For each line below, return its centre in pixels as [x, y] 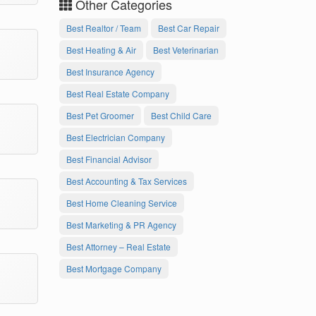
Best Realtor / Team [103, 28]
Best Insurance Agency [110, 72]
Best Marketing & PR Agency [121, 225]
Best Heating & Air [101, 50]
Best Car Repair [188, 28]
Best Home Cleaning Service [121, 203]
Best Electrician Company [115, 138]
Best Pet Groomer [100, 116]
